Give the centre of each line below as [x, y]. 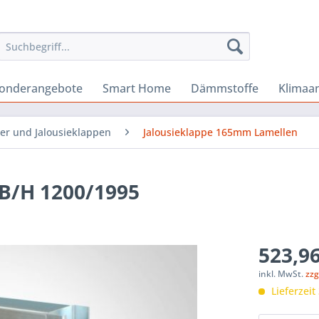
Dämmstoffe [225, 88]
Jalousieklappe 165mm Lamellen [220, 132]
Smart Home [137, 88]
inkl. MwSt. [282, 274]
